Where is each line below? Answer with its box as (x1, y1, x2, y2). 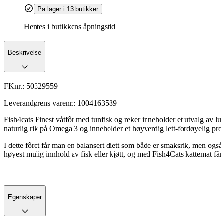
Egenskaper (8, 193, 42, 201)
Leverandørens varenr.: (4, 98, 77, 107)
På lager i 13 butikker (37, 5, 98, 13)
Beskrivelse (8, 49, 41, 57)
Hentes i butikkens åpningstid (24, 22, 115, 31)
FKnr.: (4, 81, 26, 90)
